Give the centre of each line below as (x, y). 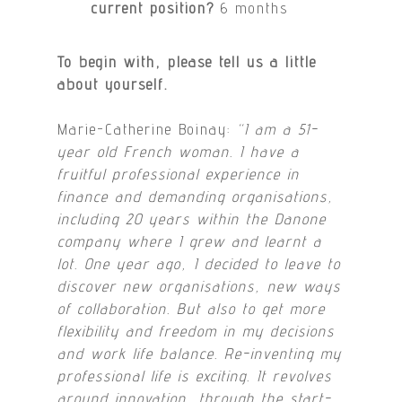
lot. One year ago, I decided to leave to (200, 264)
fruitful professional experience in (179, 175)
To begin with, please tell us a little (188, 61)
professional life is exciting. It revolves (195, 376)
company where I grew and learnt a (190, 242)
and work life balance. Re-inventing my (200, 354)
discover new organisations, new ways (200, 287)
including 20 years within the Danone (192, 219)
